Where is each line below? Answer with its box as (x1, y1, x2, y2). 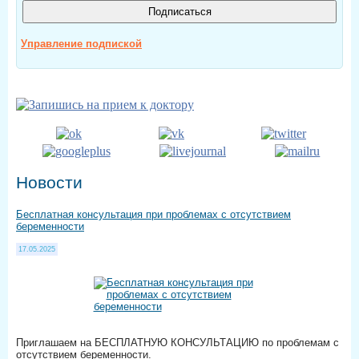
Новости (16, 172, 83, 192)
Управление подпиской (21, 38, 142, 50)
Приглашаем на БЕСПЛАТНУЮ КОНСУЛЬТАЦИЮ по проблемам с (16, 337, 339, 349)
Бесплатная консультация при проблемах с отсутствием (16, 208, 291, 220)
